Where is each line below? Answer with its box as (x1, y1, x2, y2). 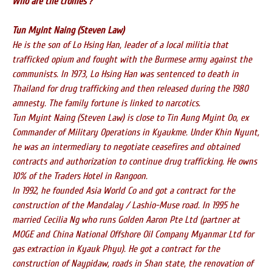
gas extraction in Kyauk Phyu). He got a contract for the (12, 243, 220, 254)
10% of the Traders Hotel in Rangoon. (12, 171, 148, 182)
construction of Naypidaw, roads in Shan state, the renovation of (12, 258, 253, 269)
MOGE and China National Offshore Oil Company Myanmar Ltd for (12, 229, 254, 240)
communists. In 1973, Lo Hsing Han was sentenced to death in (12, 69, 239, 80)
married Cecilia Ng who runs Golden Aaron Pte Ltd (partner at (12, 214, 240, 225)
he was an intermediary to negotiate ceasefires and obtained (12, 141, 240, 152)
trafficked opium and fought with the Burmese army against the (12, 54, 252, 65)
